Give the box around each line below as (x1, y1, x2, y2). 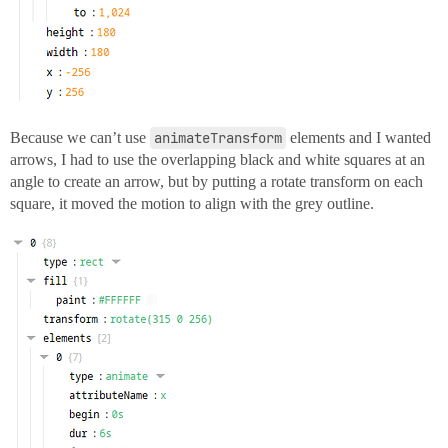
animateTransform (154, 128, 282, 147)
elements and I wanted (286, 128, 431, 146)
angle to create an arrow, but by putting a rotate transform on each (10, 172, 423, 190)
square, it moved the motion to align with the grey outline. (10, 194, 374, 212)
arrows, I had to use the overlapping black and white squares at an (10, 150, 425, 168)
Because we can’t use (10, 128, 150, 146)
